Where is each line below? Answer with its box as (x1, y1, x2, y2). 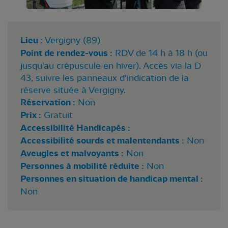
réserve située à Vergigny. (20, 84, 126, 95)
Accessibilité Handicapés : (20, 122, 130, 133)
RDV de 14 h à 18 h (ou (115, 47, 208, 58)
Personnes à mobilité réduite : (20, 160, 144, 172)
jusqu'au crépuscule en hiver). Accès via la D (20, 60, 201, 71)
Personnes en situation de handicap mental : (20, 173, 203, 184)
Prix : (20, 109, 41, 121)
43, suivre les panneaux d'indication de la (20, 72, 189, 83)
